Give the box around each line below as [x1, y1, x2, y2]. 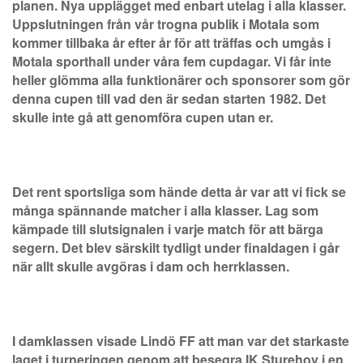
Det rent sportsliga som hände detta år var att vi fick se [12, 182, 346, 202]
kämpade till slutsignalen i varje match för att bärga [12, 220, 323, 239]
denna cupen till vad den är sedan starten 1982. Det [12, 89, 326, 109]
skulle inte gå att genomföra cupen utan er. [12, 108, 273, 127]
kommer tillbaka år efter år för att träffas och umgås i [12, 33, 331, 53]
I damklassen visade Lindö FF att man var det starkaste [12, 331, 349, 351]
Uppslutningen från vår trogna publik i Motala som [12, 15, 319, 34]
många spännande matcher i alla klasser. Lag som [12, 201, 318, 220]
